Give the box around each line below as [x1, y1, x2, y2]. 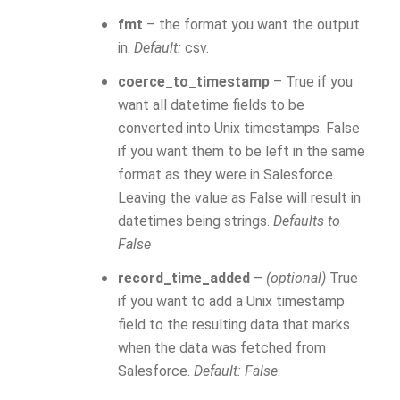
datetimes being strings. [118, 212, 273, 229]
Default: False [194, 362, 278, 379]
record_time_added [118, 270, 250, 287]
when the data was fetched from [118, 339, 326, 356]
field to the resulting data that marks [118, 316, 350, 333]
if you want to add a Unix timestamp [118, 293, 345, 310]
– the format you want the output [143, 16, 360, 33]
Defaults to [273, 212, 340, 229]
